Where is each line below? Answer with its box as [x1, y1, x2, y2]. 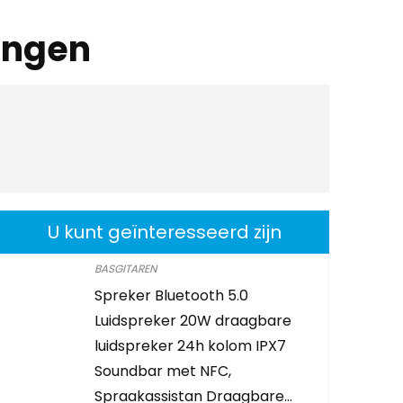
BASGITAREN [94, 260, 157, 276]
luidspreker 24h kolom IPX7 [94, 335, 287, 356]
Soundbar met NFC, [94, 360, 232, 381]
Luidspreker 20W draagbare [94, 309, 292, 331]
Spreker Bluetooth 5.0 [94, 284, 249, 306]
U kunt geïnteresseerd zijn [47, 219, 282, 245]
